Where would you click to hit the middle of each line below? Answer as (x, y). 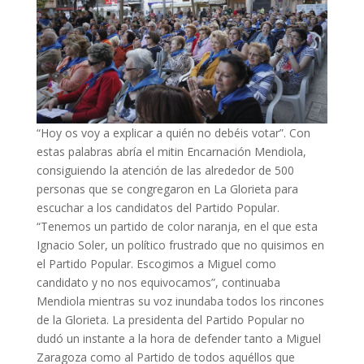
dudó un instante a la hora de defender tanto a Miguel (178, 339)
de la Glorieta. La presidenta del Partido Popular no (170, 320)
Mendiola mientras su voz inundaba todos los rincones (180, 301)
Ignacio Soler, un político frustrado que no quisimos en (180, 245)
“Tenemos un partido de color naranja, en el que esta (177, 227)
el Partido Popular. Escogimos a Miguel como (156, 264)
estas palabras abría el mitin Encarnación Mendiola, (171, 152)
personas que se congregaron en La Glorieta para (167, 189)
